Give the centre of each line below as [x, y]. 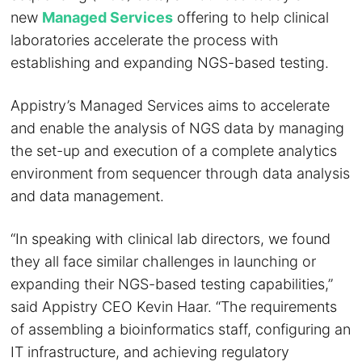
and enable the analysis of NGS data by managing [178, 128]
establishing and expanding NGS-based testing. [170, 63]
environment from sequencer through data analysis [181, 173]
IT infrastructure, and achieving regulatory [150, 352]
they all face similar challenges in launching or [164, 261]
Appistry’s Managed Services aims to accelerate [170, 105]
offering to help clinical [251, 17]
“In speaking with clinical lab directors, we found [171, 239]
